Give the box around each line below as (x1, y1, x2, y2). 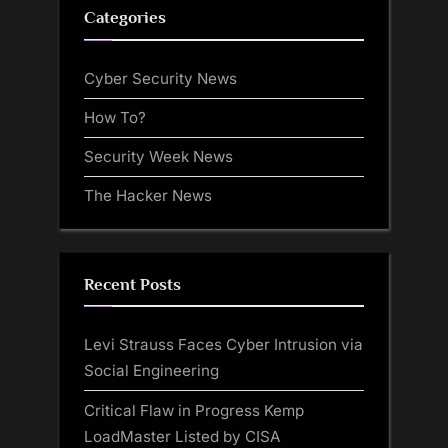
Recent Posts (84, 274, 181, 294)
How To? (84, 107, 146, 127)
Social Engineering (84, 361, 219, 381)
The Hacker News (84, 186, 212, 206)
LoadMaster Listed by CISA (84, 426, 280, 446)
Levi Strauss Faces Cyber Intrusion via (84, 335, 363, 355)
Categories (84, 8, 166, 28)
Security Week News (84, 146, 233, 166)
